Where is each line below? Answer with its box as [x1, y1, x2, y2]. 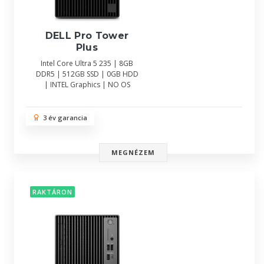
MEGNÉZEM [111, 148, 156, 157]
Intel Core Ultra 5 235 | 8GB [41, 58, 133, 69]
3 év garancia [39, 113, 87, 122]
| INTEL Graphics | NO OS [44, 80, 130, 90]
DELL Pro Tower [45, 30, 129, 42]
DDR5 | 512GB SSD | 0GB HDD [35, 69, 138, 80]
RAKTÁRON [32, 187, 72, 197]
